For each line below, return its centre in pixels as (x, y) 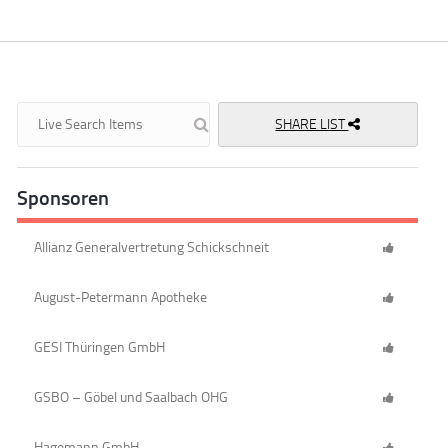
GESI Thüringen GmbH (100, 348)
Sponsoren (63, 198)
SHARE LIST (312, 125)
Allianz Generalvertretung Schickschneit (152, 248)
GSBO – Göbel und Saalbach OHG (131, 398)
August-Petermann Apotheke (121, 298)
